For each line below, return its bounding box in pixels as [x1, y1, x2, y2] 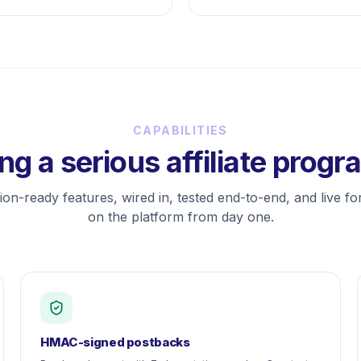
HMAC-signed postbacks [40, 334, 190, 350]
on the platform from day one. [87, 209, 274, 225]
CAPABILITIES [133, 123, 228, 137]
